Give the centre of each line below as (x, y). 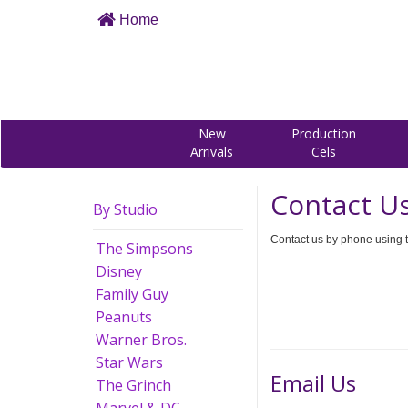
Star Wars (129, 362)
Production (324, 133)
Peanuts (124, 317)
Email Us (313, 383)
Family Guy (132, 294)
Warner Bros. (141, 340)
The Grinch (133, 385)
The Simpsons (144, 249)
